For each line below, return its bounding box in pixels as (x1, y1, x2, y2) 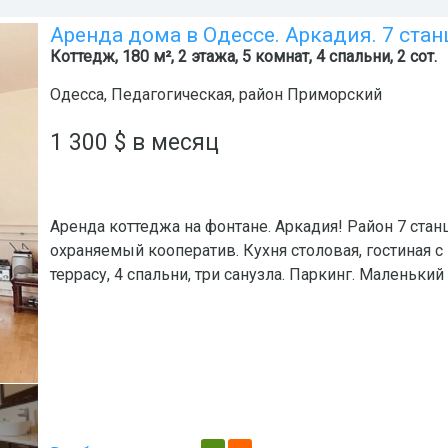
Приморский (287, 85, 382, 104)
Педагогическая (111, 85, 232, 104)
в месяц (126, 129, 219, 156)
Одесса (50, 85, 104, 104)
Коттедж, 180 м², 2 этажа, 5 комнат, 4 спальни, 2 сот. (50, 47, 437, 66)
